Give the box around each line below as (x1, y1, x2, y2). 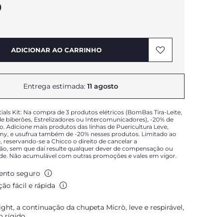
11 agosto (87, 82, 118, 91)
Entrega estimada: (23, 82, 87, 91)
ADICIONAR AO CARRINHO (11, 46, 102, 54)
